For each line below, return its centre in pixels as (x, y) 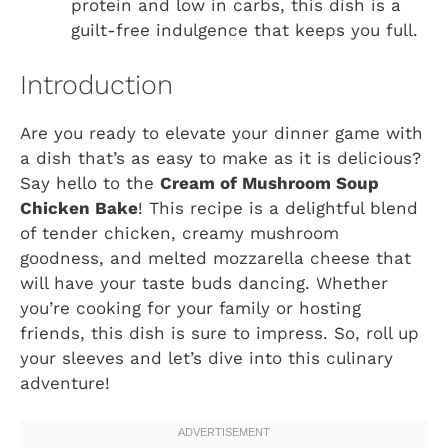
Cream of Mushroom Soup (269, 182)
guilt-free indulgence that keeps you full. (244, 30)
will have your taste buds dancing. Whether (204, 282)
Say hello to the (90, 182)
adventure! (65, 382)
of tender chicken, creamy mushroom (179, 232)
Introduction (96, 84)
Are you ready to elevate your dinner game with (221, 132)
